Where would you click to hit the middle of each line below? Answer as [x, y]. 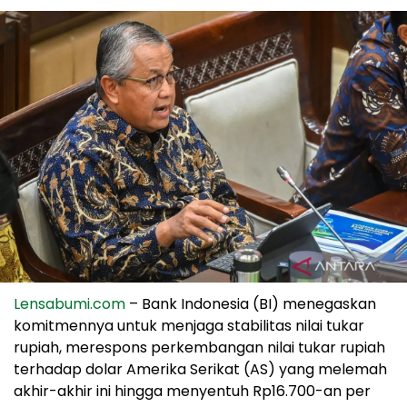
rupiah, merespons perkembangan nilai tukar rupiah [199, 347]
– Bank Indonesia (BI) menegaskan [251, 303]
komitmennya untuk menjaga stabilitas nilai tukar [189, 325]
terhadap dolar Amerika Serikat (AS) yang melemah [200, 369]
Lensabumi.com [69, 303]
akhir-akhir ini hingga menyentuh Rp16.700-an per [192, 391]
